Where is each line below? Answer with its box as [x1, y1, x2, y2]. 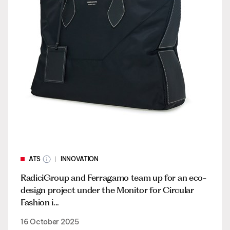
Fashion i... [21, 197, 60, 207]
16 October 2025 [21, 217, 79, 226]
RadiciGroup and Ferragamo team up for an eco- [21, 172, 206, 183]
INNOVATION [60, 155, 99, 163]
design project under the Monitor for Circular [21, 185, 194, 195]
